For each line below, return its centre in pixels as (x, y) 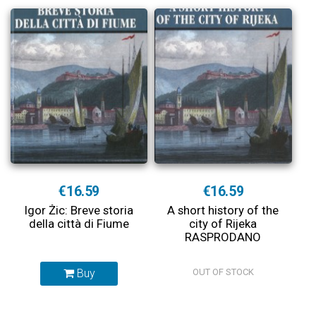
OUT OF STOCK (223, 272)
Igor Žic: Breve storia (79, 210)
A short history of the (223, 210)
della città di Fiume (79, 224)
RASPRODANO (223, 237)
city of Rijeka (223, 224)
